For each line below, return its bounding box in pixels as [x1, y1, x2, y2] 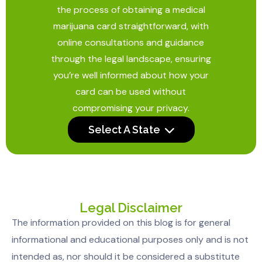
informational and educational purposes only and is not [12, 233, 249, 246]
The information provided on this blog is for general [12, 216, 230, 229]
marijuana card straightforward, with [53, 20, 209, 33]
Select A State [88, 123, 160, 136]
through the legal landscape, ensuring [50, 53, 211, 65]
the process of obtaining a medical [56, 4, 205, 16]
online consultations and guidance [57, 36, 205, 49]
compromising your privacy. [72, 102, 189, 115]
